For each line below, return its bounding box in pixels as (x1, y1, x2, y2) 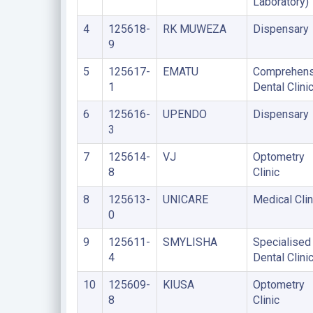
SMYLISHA (162, 235, 217, 249)
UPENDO (162, 108, 207, 121)
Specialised (252, 235, 311, 249)
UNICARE (162, 193, 208, 206)
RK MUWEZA (162, 22, 226, 36)
